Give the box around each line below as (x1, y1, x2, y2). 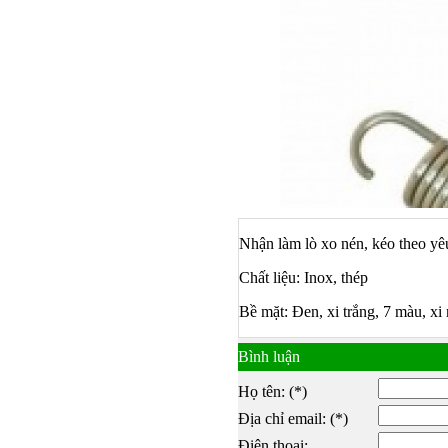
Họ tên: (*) (237, 383, 307, 401)
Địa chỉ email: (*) (237, 410, 348, 428)
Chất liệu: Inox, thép (238, 269, 368, 287)
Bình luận (237, 348, 300, 366)
